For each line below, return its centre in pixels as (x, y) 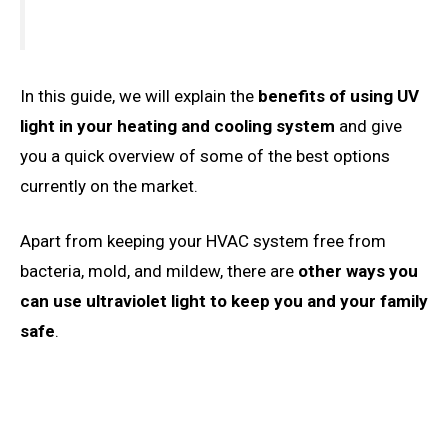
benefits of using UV (338, 95)
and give (370, 125)
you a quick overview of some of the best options (205, 155)
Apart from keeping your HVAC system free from (203, 241)
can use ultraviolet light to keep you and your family (224, 301)
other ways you (358, 271)
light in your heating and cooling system (179, 125)
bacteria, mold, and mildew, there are (159, 271)
